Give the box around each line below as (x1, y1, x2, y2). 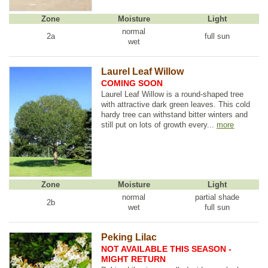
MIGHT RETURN (101, 254, 166, 264)
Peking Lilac (101, 232, 157, 243)
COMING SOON (101, 78, 163, 88)
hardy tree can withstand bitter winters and (101, 110, 248, 120)
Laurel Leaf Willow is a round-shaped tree (101, 90, 244, 99)
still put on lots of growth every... (101, 120, 217, 130)
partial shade (195, 193, 240, 202)
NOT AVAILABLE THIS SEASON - (101, 243, 232, 254)
